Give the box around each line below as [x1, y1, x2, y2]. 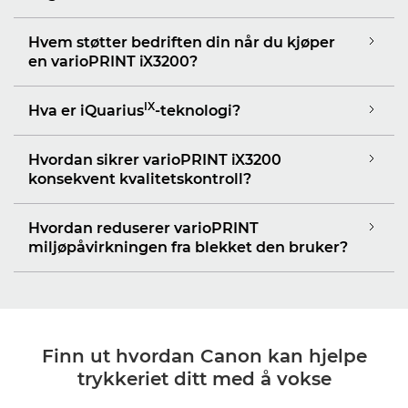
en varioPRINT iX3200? [28, 52, 198, 70]
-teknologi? [155, 101, 240, 119]
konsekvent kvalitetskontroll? [28, 169, 251, 188]
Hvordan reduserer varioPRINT [28, 219, 259, 237]
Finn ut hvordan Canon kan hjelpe [41, 344, 367, 367]
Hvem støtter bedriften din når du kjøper [28, 33, 335, 51]
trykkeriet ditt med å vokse [76, 367, 331, 390]
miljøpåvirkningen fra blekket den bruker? [28, 238, 348, 256]
